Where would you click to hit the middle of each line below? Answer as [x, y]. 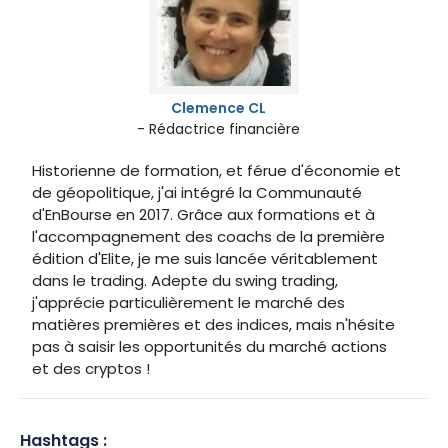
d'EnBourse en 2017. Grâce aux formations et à [203, 214]
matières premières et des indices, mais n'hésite [213, 324]
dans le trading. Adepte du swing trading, [185, 280]
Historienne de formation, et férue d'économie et [216, 170]
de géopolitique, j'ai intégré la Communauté [197, 192]
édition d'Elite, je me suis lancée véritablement [205, 258]
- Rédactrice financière [218, 128]
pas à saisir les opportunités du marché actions [209, 346]
